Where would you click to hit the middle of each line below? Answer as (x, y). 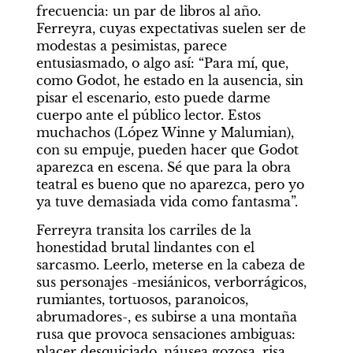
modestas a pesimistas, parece (131, 46)
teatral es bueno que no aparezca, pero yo (170, 184)
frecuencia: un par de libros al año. (148, 11)
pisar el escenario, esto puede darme (153, 98)
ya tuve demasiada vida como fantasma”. (167, 202)
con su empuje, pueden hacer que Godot (167, 150)
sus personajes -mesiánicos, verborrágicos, (171, 282)
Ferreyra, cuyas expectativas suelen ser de (171, 28)
